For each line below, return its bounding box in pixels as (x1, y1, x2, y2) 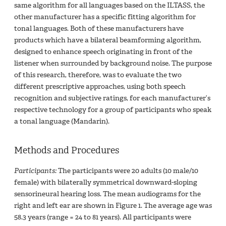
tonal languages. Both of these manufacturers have (14, 23, 184, 33)
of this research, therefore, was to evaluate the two (14, 70, 182, 80)
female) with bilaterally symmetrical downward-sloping (14, 177, 197, 187)
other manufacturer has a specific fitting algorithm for (14, 12, 196, 22)
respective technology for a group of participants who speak (14, 104, 211, 115)
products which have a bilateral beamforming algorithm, (14, 35, 201, 45)
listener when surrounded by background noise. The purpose (14, 58, 212, 68)
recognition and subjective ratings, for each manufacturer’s (14, 93, 210, 103)
